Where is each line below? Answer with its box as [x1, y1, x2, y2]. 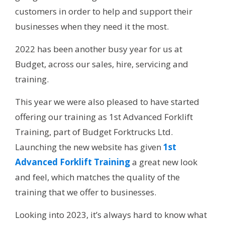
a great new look [130, 156, 197, 168]
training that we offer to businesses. [15, 186, 156, 198]
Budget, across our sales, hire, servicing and [15, 58, 188, 70]
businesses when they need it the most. [15, 21, 169, 33]
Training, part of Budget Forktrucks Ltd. [15, 126, 173, 138]
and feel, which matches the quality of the [15, 171, 180, 183]
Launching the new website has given [15, 141, 163, 153]
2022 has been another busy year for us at [15, 43, 182, 55]
